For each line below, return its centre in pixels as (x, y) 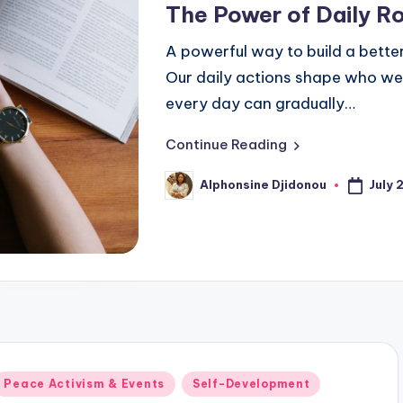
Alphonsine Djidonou (263, 185)
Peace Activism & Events (84, 383)
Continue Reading (226, 144)
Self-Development (251, 383)
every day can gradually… (260, 103)
